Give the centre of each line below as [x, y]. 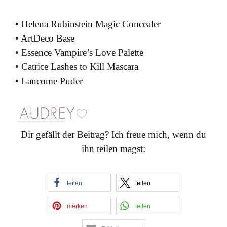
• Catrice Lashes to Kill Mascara [77, 66]
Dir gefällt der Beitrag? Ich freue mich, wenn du [113, 134]
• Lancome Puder [49, 81]
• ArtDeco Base [45, 38]
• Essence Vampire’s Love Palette [79, 52]
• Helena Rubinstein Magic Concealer [88, 24]
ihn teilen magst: [113, 148]
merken [77, 206]
